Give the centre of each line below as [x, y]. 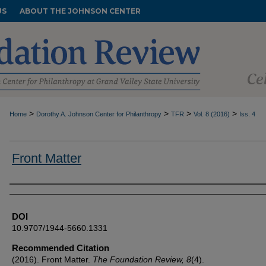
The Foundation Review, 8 [142, 259]
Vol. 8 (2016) [212, 114]
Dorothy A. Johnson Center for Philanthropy [99, 114]
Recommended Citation [61, 248]
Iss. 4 [247, 114]
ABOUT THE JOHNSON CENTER [80, 11]
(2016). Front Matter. [52, 259]
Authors [30, 195]
